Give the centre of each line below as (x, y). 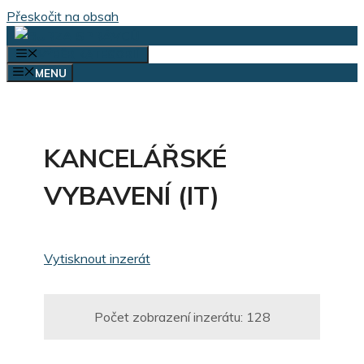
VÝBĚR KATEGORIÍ (88, 55)
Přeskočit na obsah (63, 16)
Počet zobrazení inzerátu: (168, 317)
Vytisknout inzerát (97, 259)
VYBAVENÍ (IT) (132, 196)
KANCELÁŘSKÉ (135, 158)
